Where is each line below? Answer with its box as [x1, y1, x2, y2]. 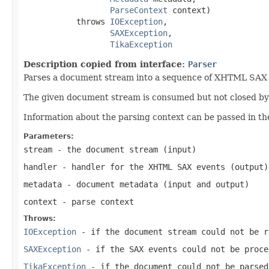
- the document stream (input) [52, 144, 196, 154]
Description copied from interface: [23, 59, 188, 69]
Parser [188, 59, 217, 69]
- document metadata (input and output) [62, 179, 249, 189]
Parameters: [23, 131, 74, 141]
